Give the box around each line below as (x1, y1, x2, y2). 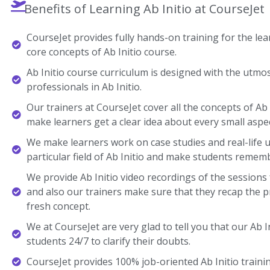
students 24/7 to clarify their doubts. (26, 234, 190, 248)
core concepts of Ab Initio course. (26, 45, 177, 59)
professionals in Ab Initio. (26, 80, 142, 94)
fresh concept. (26, 199, 90, 213)
